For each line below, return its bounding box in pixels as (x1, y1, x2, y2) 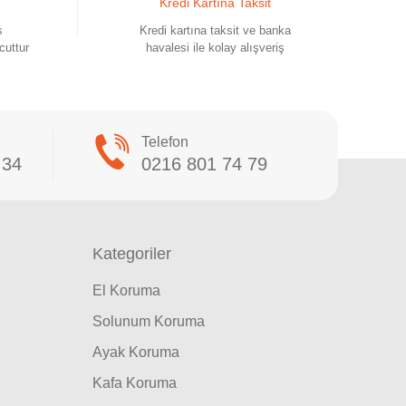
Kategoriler (92, 245, 171, 263)
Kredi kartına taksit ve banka (139, 24, 291, 37)
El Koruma (92, 283, 160, 298)
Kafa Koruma (92, 375, 177, 391)
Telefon (140, 134, 188, 150)
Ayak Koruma (92, 344, 179, 360)
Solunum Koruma (92, 314, 205, 329)
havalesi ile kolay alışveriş (145, 41, 285, 54)
